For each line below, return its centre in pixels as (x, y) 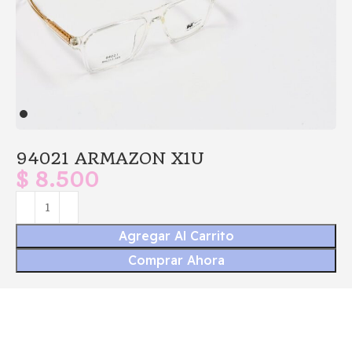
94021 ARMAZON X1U (110, 158)
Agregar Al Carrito (176, 235)
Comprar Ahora (176, 260)
